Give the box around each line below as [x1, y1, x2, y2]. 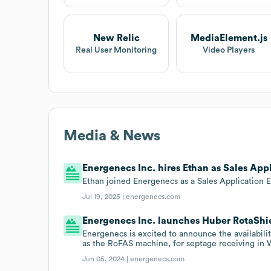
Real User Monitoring [76, 45, 157, 54]
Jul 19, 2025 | [82, 192, 126, 200]
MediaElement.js [190, 33, 267, 43]
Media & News [64, 128, 160, 143]
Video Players [203, 45, 255, 54]
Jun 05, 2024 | [82, 255, 131, 263]
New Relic [93, 33, 140, 43]
